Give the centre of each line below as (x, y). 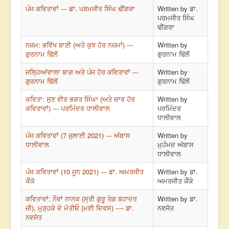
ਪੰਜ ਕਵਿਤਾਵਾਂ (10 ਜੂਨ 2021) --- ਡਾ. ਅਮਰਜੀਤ (85, 172)
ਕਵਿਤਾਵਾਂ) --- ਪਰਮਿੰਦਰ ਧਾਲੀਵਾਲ (68, 108)
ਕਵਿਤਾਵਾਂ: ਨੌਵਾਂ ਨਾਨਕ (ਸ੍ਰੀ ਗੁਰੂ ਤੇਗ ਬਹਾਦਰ (81, 199)
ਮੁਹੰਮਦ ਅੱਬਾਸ (176, 145)
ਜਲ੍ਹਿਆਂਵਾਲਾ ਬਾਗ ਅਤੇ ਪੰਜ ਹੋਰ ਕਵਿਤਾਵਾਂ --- (82, 72)
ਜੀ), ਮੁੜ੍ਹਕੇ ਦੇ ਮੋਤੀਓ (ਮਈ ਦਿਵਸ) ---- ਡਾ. (80, 208)
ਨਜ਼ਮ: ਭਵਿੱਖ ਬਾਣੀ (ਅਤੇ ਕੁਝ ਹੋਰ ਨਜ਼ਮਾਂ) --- (79, 45)
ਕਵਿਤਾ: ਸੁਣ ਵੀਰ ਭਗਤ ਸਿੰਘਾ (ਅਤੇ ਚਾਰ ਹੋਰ (80, 99)
